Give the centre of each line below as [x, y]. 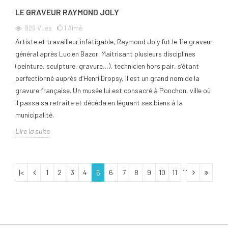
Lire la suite [33, 131]
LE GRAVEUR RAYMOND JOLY [67, 12]
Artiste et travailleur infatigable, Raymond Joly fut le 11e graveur [114, 41]
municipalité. [35, 115]
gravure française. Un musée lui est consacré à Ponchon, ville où [113, 90]
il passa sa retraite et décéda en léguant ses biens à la [99, 102]
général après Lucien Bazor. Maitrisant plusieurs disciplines [105, 53]
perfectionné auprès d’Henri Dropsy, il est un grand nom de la [107, 78]
